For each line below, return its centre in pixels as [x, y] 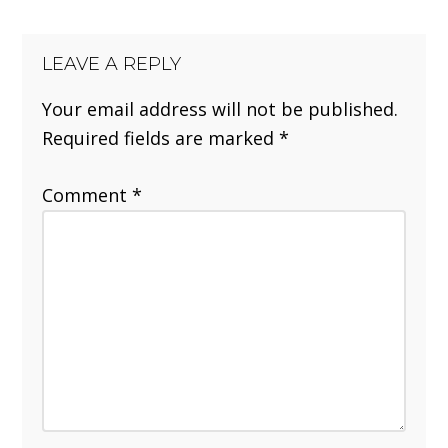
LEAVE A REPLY [112, 63]
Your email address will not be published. [220, 108]
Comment [87, 194]
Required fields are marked [161, 137]
